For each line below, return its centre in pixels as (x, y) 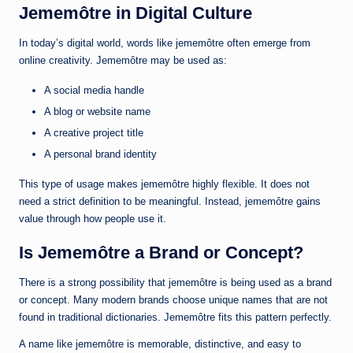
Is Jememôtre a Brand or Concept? (161, 252)
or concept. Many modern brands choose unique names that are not (173, 299)
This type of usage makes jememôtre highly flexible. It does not (164, 184)
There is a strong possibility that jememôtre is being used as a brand (175, 282)
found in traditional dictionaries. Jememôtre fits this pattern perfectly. (175, 317)
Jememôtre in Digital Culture (136, 13)
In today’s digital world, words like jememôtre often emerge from (165, 43)
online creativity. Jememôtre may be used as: (123, 60)
